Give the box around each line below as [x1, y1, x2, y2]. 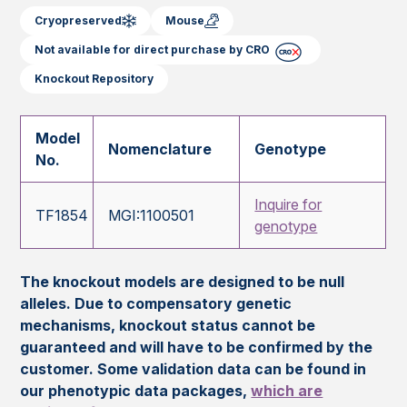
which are [251, 382, 323, 401]
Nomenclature [108, 140, 213, 159]
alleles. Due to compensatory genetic [20, 294, 293, 313]
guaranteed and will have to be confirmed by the [20, 338, 373, 357]
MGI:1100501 [108, 206, 195, 225]
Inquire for [254, 195, 323, 214]
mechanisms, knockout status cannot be [20, 316, 316, 335]
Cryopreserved [35, 14, 123, 28]
